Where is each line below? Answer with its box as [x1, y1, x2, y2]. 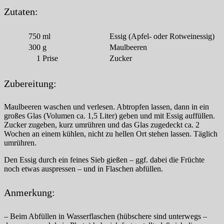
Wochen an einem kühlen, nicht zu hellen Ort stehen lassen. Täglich [4, 129, 217, 138]
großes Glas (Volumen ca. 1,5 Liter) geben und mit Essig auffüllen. [4, 111, 215, 120]
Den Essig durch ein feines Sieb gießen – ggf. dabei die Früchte [4, 155, 204, 164]
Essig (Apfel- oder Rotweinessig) [109, 32, 214, 41]
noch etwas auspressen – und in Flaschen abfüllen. [4, 164, 163, 173]
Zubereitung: [4, 77, 56, 89]
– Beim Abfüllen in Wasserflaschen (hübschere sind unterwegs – [4, 211, 207, 220]
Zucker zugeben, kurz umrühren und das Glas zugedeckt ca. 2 [4, 120, 199, 129]
